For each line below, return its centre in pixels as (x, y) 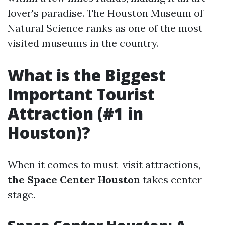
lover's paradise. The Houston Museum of (105, 13)
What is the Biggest (87, 75)
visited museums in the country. (83, 43)
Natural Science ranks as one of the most (105, 28)
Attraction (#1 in (75, 113)
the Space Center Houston (74, 180)
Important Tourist (81, 94)
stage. (21, 195)
